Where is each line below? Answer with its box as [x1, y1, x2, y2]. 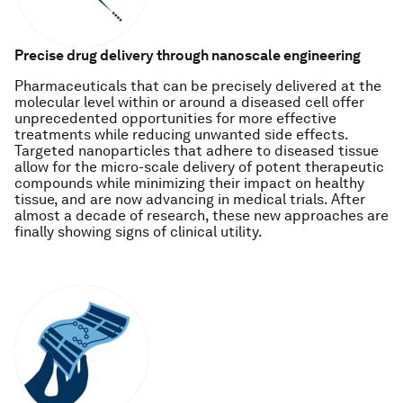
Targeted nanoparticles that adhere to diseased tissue [14, 142, 379, 159]
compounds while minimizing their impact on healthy [14, 175, 364, 192]
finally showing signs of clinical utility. [14, 223, 263, 240]
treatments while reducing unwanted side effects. [14, 126, 348, 143]
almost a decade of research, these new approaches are [14, 207, 389, 224]
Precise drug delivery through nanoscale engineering [14, 47, 361, 64]
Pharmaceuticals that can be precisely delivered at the [14, 77, 381, 94]
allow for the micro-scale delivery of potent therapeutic [14, 158, 384, 175]
